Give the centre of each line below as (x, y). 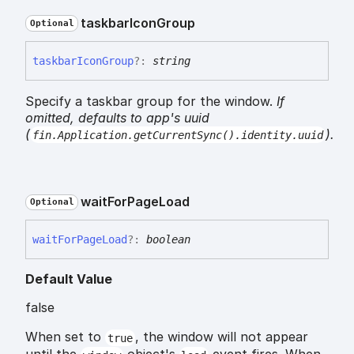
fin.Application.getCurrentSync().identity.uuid (177, 135)
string (171, 60)
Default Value (69, 279)
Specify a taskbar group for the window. (151, 101)
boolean (168, 240)
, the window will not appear (221, 337)
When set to (65, 337)
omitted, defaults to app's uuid (117, 117)
